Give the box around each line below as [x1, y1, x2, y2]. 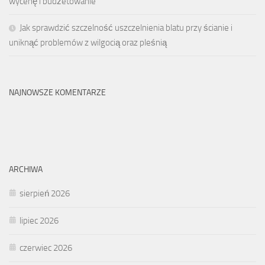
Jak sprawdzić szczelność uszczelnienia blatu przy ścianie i [20, 22, 232, 33]
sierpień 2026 [20, 188, 70, 199]
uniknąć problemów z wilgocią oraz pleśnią [9, 37, 167, 48]
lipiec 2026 [20, 215, 59, 226]
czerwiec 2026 [20, 242, 72, 253]
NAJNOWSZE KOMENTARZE [9, 87, 106, 98]
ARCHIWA [9, 164, 43, 174]
